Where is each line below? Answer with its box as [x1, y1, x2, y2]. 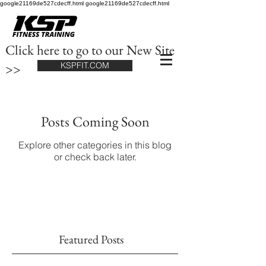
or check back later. [53, 151, 137, 163]
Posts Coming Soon [40, 112, 150, 131]
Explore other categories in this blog [18, 139, 172, 151]
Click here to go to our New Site [5, 41, 175, 59]
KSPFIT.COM [61, 60, 109, 71]
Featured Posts [59, 232, 123, 247]
